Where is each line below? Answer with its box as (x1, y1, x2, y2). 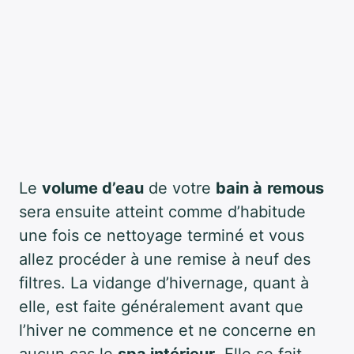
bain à (216, 179, 262, 198)
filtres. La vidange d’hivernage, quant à (19, 273, 309, 293)
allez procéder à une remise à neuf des (19, 250, 311, 269)
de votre (144, 179, 216, 198)
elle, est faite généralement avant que (19, 297, 303, 317)
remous (267, 179, 324, 198)
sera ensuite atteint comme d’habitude (19, 202, 306, 222)
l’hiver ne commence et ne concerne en (19, 321, 316, 341)
